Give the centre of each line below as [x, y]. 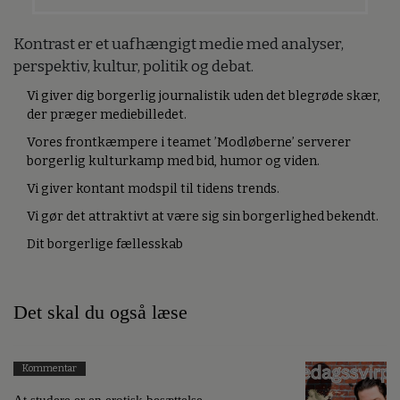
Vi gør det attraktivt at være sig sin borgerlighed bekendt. [203, 217]
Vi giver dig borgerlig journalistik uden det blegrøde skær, [204, 96]
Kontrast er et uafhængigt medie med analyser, [179, 45]
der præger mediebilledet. [107, 115]
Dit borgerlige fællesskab [105, 245]
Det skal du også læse [100, 313]
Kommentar [50, 368]
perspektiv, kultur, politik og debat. [133, 67]
